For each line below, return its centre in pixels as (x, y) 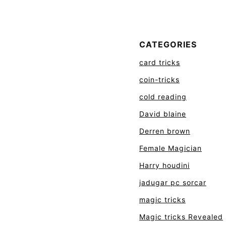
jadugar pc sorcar (173, 182)
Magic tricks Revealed (181, 217)
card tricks (160, 62)
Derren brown (165, 131)
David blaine (163, 114)
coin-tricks (159, 79)
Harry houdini (164, 165)
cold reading (163, 97)
